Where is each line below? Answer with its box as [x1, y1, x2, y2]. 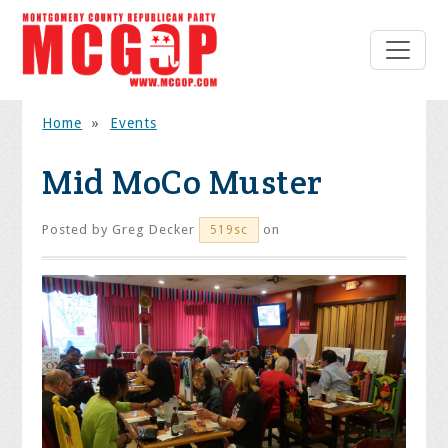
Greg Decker [112, 222, 196, 238]
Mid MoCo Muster [42, 160, 323, 205]
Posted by [42, 222, 113, 238]
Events [109, 115, 157, 132]
